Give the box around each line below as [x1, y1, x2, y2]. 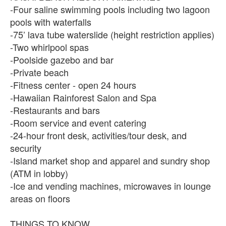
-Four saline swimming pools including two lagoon [10, 3, 210, 16]
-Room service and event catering [10, 116, 146, 129]
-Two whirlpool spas [10, 40, 89, 53]
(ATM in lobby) [10, 166, 68, 180]
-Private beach [10, 66, 69, 79]
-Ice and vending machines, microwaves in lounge [10, 179, 211, 192]
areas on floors [10, 192, 70, 205]
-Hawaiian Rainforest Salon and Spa [10, 91, 156, 104]
